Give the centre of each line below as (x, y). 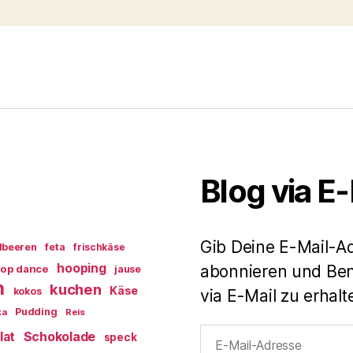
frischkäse (99, 247)
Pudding (36, 312)
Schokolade (59, 337)
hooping (82, 269)
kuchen (76, 290)
